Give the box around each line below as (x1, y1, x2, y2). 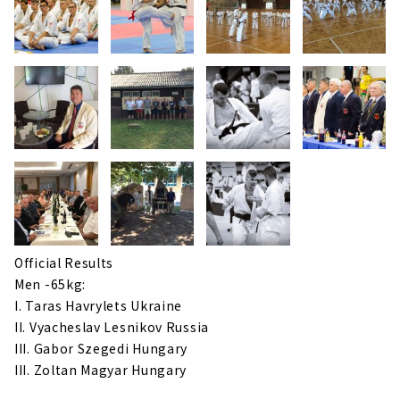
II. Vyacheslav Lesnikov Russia (14, 317, 209, 336)
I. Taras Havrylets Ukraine (14, 296, 183, 314)
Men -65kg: (14, 274, 86, 293)
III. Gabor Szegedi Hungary (14, 338, 188, 357)
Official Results (14, 253, 114, 271)
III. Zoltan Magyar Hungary (14, 360, 187, 379)
